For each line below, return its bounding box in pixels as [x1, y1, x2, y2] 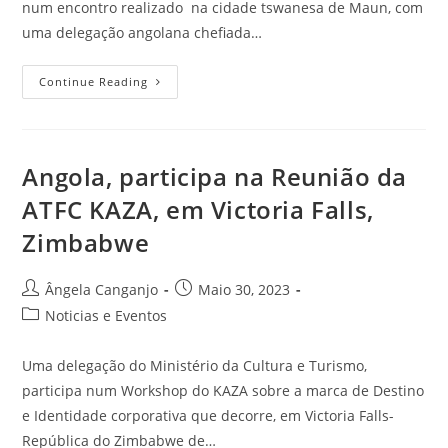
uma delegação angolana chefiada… [22, 23, 263, 43]
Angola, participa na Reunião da [22, 160, 408, 194]
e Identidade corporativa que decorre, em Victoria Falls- [22, 406, 395, 426]
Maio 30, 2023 [198, 280, 291, 300]
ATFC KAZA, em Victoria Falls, [22, 193, 374, 227]
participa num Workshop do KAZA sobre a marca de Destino [22, 381, 425, 401]
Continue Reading [39, 74, 149, 90]
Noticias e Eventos [45, 306, 168, 326]
